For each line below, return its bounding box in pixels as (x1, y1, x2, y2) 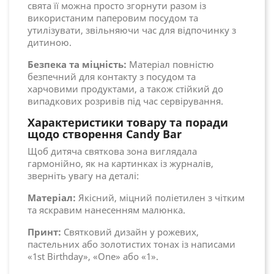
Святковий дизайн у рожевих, (61, 226, 199, 239)
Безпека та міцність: (28, 58, 127, 71)
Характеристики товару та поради (28, 115, 228, 130)
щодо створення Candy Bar (28, 127, 182, 142)
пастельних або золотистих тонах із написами (28, 238, 235, 251)
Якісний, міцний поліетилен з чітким (76, 191, 245, 204)
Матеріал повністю (127, 58, 214, 71)
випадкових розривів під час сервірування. (28, 95, 223, 108)
